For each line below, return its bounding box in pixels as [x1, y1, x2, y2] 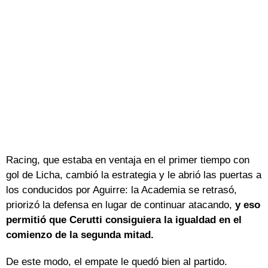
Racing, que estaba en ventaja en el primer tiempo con [6, 154, 249, 166]
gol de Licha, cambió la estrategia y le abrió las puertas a [6, 169, 261, 181]
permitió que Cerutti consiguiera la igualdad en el [6, 214, 242, 226]
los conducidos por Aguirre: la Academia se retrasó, [6, 184, 237, 196]
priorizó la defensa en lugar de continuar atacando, [6, 199, 235, 211]
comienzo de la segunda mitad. [6, 229, 154, 240]
